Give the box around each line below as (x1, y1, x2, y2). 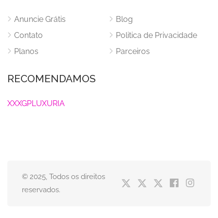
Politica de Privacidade (116, 31, 197, 40)
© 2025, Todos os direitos (22, 172, 105, 181)
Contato (14, 31, 43, 40)
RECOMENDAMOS (7, 73, 96, 85)
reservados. (22, 185, 60, 194)
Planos (14, 47, 38, 56)
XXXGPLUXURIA (7, 99, 65, 108)
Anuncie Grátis (14, 15, 66, 24)
